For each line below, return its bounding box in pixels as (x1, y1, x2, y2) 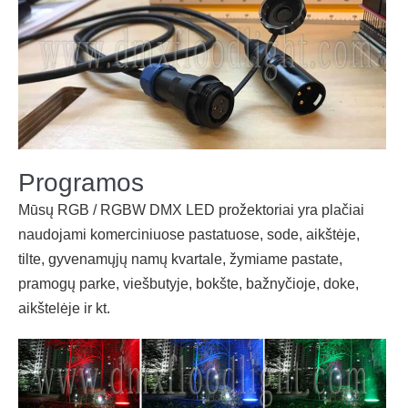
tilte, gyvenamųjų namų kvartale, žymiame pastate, (18, 250, 342, 267)
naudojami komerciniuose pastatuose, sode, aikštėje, (18, 226, 360, 242)
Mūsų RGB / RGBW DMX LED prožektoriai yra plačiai (18, 201, 364, 218)
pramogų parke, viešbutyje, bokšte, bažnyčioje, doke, (18, 275, 359, 291)
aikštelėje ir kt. (18, 300, 110, 316)
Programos (18, 168, 144, 197)
